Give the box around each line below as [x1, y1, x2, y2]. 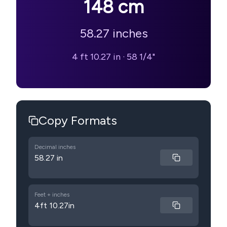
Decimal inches [34, 143, 75, 150]
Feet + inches [34, 191, 69, 198]
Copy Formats [39, 113, 117, 128]
